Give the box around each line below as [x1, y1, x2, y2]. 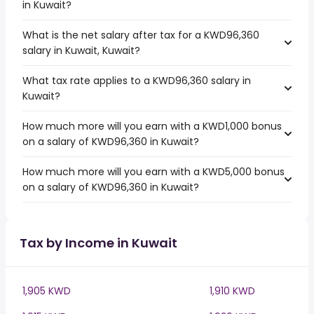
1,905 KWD [22, 284, 71, 298]
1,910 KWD [210, 284, 255, 298]
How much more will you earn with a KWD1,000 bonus [22, 119, 282, 133]
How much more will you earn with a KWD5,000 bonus [22, 165, 285, 179]
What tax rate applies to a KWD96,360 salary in [22, 74, 251, 88]
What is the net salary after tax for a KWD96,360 [22, 28, 259, 42]
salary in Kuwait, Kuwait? [22, 43, 140, 57]
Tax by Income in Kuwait [20, 234, 177, 252]
